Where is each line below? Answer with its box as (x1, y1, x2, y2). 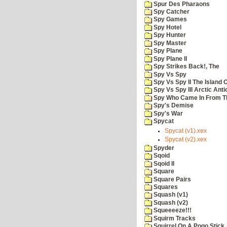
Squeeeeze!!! (152, 207, 192, 214)
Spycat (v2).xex (165, 136, 207, 142)
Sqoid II (152, 160, 174, 167)
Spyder (152, 144, 174, 151)
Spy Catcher (152, 8, 190, 15)
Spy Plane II (152, 55, 187, 62)
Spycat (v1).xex (165, 127, 207, 134)
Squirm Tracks (152, 215, 196, 221)
